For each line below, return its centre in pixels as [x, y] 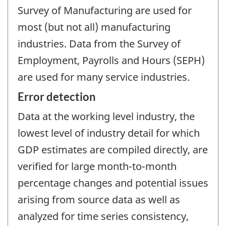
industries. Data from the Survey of [99, 43]
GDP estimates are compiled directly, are [113, 150]
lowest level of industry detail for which [109, 133]
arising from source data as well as [99, 200]
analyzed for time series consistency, [103, 216]
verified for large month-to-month [97, 166]
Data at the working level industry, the [106, 117]
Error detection [57, 97]
